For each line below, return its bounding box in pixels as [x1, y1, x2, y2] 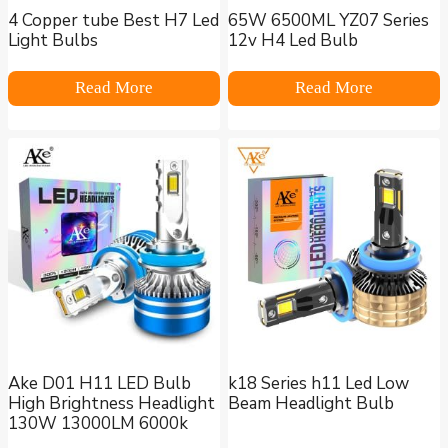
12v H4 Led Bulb [228, 29, 358, 53]
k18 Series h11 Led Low [228, 372, 409, 396]
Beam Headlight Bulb [228, 392, 394, 416]
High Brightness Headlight [8, 392, 215, 416]
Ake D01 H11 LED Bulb [8, 372, 191, 396]
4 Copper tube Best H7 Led [8, 9, 219, 33]
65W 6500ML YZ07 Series [228, 9, 429, 33]
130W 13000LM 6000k [8, 412, 188, 436]
